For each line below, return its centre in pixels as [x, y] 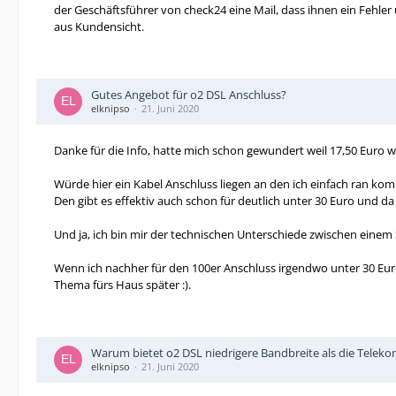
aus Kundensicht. [99, 27]
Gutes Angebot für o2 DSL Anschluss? [189, 95]
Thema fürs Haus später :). [122, 285]
